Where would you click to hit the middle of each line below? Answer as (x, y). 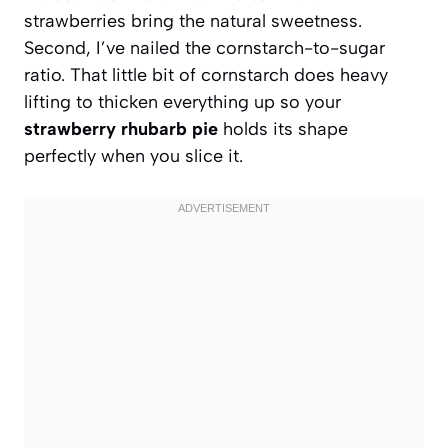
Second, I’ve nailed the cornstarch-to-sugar (204, 47)
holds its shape (283, 128)
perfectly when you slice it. (133, 155)
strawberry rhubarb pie (121, 128)
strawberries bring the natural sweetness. (193, 20)
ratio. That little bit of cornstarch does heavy (206, 74)
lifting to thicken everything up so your (182, 101)
